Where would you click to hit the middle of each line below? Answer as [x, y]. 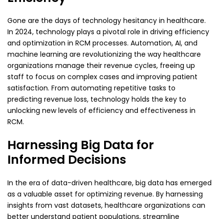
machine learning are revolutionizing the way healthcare [104, 55]
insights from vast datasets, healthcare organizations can [106, 205]
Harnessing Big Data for [81, 145]
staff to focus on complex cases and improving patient [102, 77]
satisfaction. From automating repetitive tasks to [91, 88]
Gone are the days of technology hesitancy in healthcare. [107, 21]
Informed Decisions [67, 160]
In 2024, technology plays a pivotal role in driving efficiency [108, 32]
